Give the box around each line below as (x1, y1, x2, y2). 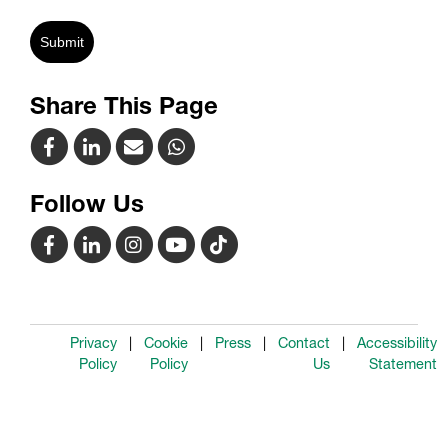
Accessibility (357, 334, 437, 353)
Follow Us (30, 188, 144, 218)
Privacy (70, 334, 117, 353)
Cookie (144, 334, 188, 353)
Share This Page (30, 90, 218, 120)
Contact (278, 334, 330, 353)
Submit (40, 33, 84, 50)
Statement (369, 355, 437, 374)
